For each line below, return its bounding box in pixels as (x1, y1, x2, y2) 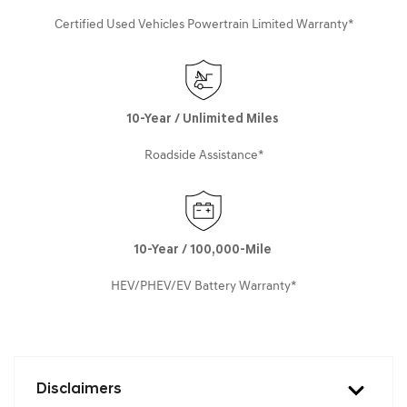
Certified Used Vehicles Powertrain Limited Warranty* (54, 17, 353, 32)
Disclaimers (36, 382, 122, 397)
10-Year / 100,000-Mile (133, 243, 274, 257)
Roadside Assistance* (144, 148, 263, 163)
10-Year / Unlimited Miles (125, 112, 282, 126)
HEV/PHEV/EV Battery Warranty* (111, 279, 296, 293)
